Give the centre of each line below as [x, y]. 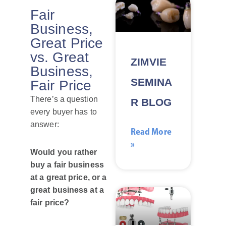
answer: [45, 125]
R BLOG [151, 102]
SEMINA [151, 82]
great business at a [67, 190]
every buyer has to [64, 112]
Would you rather [64, 152]
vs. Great [60, 58]
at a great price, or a [69, 178]
